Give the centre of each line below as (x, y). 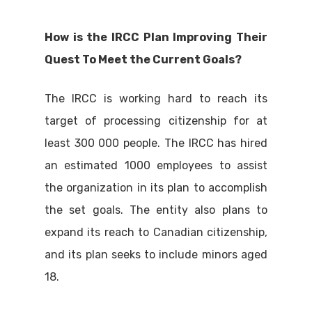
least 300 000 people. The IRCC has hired (156, 143)
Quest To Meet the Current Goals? (143, 60)
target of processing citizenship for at (156, 121)
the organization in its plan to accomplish (156, 188)
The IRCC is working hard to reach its (156, 99)
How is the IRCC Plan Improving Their (156, 38)
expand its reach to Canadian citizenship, (156, 233)
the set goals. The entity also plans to (156, 210)
